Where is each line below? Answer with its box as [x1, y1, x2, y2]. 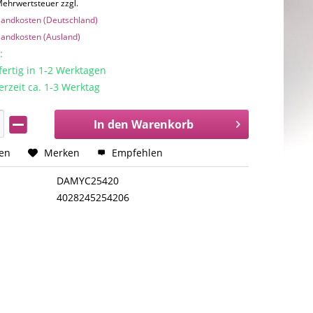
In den [93, 117, 129, 133]
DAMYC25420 [57, 174, 119, 188]
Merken [44, 146, 80, 160]
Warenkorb [131, 117, 194, 133]
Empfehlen [109, 146, 163, 160]
